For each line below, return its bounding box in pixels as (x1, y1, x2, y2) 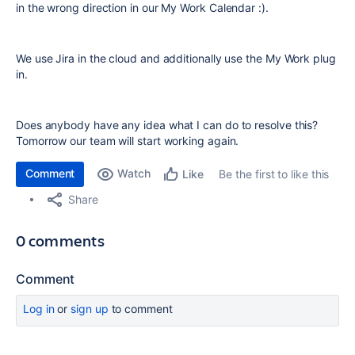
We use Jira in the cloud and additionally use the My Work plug (16, 52, 336, 65)
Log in (23, 302, 55, 315)
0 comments (16, 230, 105, 251)
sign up (71, 302, 109, 315)
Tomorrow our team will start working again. (16, 134, 239, 147)
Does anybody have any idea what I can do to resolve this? (16, 118, 319, 132)
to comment (108, 302, 173, 315)
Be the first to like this (219, 167, 330, 181)
